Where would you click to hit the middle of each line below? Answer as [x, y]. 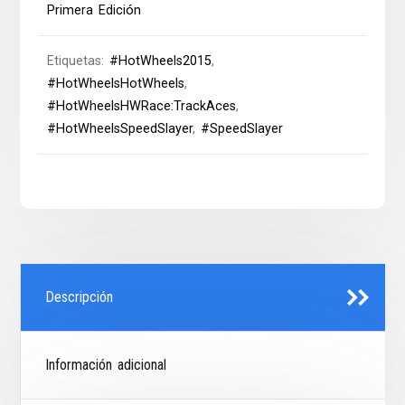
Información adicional [106, 365]
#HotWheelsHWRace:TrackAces [142, 107]
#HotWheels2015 [161, 61]
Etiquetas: [79, 61]
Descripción [80, 297]
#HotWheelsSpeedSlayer [120, 129]
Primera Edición [94, 11]
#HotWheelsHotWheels [116, 84]
